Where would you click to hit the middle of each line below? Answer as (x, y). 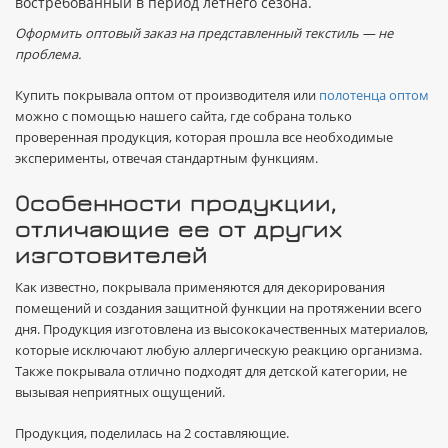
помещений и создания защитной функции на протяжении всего (218, 308)
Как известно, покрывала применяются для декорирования (200, 287)
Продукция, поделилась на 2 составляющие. (153, 433)
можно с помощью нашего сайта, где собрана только (183, 116)
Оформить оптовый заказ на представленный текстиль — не (204, 33)
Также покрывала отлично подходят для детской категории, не (211, 371)
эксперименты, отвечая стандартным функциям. (166, 158)
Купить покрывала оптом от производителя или (167, 95)
